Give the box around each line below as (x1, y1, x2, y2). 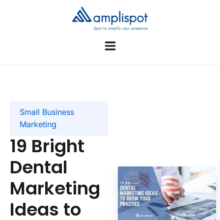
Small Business (20, 107, 74, 117)
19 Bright (10, 134, 84, 159)
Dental (10, 155, 68, 180)
